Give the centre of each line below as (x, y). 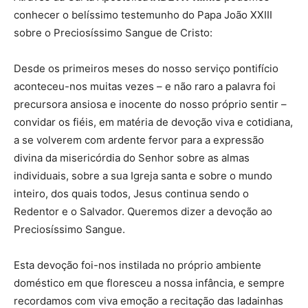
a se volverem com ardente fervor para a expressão (139, 140)
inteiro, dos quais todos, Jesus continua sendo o (131, 194)
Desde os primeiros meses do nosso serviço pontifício (146, 68)
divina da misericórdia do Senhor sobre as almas (132, 158)
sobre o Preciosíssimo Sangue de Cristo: (113, 33)
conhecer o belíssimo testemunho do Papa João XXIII (143, 15)
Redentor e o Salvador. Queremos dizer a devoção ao (143, 211)
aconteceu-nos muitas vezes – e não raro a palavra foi (145, 86)
